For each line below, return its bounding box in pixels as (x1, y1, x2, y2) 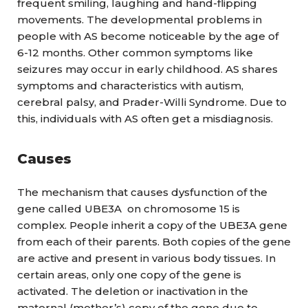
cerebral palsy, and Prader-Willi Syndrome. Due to (17, 96, 287, 109)
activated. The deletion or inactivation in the (17, 285, 248, 298)
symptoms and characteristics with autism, (17, 79, 243, 92)
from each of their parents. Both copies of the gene (17, 235, 291, 248)
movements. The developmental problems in (17, 13, 262, 26)
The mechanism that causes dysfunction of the (17, 186, 267, 199)
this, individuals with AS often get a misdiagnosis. (17, 112, 276, 125)
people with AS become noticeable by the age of (17, 30, 278, 43)
